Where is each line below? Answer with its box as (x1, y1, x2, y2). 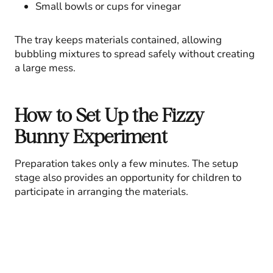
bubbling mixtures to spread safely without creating (15, 46, 255, 61)
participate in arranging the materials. (15, 184, 188, 199)
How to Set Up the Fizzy (15, 103, 204, 126)
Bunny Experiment (15, 124, 168, 147)
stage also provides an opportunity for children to (15, 170, 241, 185)
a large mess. (15, 60, 76, 75)
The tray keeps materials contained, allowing (15, 32, 222, 47)
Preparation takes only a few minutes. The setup (15, 156, 238, 171)
